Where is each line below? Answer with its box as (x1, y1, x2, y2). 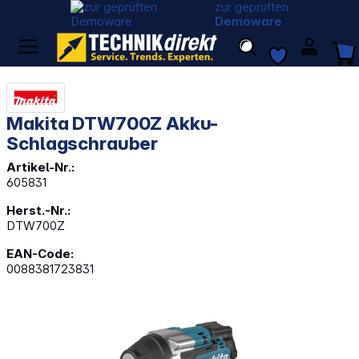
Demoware (215, 14, 283, 29)
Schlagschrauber (6, 131, 159, 154)
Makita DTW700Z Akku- (6, 111, 219, 134)
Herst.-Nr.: (6, 202, 71, 218)
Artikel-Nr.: (6, 159, 75, 175)
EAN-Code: (6, 245, 75, 261)
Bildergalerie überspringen (6, 320, 152, 336)
